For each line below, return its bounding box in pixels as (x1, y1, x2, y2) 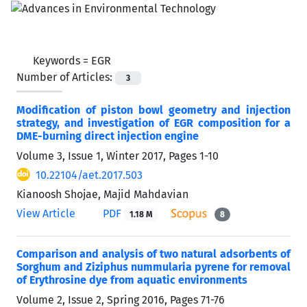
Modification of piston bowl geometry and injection (16, 103, 291, 116)
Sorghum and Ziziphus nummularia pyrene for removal (16, 260, 291, 273)
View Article (16, 206, 75, 220)
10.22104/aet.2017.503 (36, 168, 143, 182)
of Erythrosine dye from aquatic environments (16, 273, 247, 286)
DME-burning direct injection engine (16, 129, 199, 143)
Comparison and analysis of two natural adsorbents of (16, 247, 291, 260)
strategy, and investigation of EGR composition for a (16, 116, 291, 130)
